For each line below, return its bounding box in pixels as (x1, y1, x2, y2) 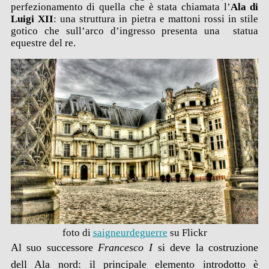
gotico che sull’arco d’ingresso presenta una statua (10, 25, 259, 37)
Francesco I (98, 241, 153, 254)
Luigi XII (10, 13, 53, 25)
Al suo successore (10, 241, 98, 254)
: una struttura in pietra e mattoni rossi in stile (53, 13, 259, 25)
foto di (62, 227, 93, 239)
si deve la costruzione (153, 241, 259, 254)
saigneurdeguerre (92, 227, 168, 239)
